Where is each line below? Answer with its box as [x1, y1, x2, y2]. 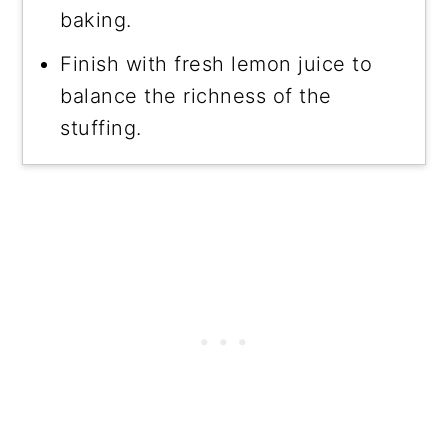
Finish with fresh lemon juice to [60, 51, 373, 76]
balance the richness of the [60, 83, 332, 108]
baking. [60, 7, 132, 32]
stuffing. [60, 115, 142, 140]
